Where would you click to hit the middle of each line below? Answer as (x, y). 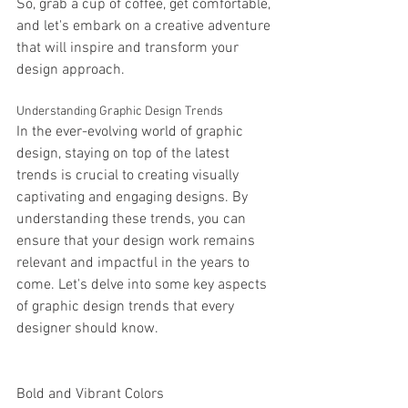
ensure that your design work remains (138, 241)
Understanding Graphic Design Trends (120, 112)
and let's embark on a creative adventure (145, 26)
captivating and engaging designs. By (134, 198)
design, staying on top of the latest (125, 154)
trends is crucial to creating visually (129, 176)
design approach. (71, 70)
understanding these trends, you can (133, 219)
